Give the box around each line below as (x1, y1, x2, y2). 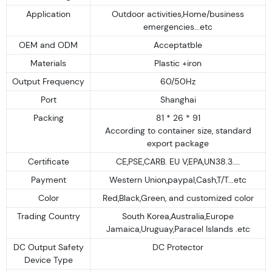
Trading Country (16, 210, 80, 222)
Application (26, 8, 70, 19)
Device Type (24, 254, 73, 265)
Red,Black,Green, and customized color (102, 192, 254, 203)
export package (147, 137, 209, 149)
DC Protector (152, 241, 203, 253)
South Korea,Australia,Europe (122, 210, 234, 222)
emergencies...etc (143, 21, 212, 32)
